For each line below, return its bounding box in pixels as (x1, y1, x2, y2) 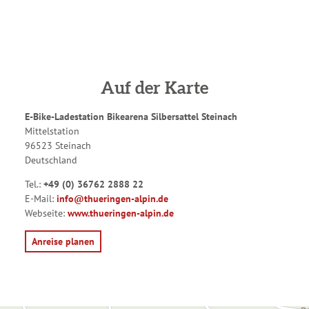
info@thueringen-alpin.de (57, 192, 168, 206)
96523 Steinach (25, 139, 91, 152)
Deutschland (25, 154, 77, 166)
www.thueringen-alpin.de (68, 207, 174, 220)
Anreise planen (32, 235, 94, 248)
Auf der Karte (101, 80, 208, 97)
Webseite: (25, 207, 68, 220)
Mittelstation (25, 125, 79, 137)
